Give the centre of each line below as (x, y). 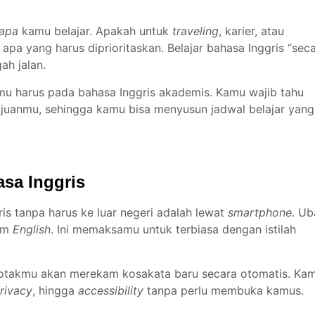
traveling (195, 31)
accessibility (111, 290)
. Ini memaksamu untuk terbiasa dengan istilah (173, 230)
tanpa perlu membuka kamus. (224, 290)
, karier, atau (251, 31)
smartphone (260, 213)
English (32, 230)
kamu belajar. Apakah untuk (95, 31)
